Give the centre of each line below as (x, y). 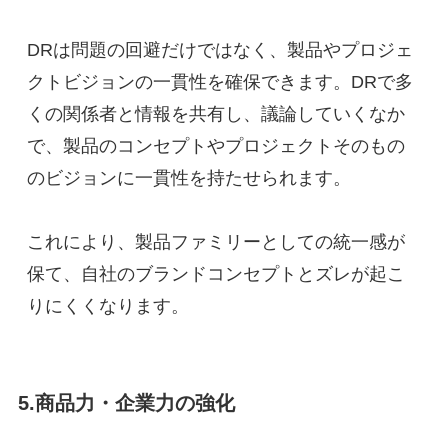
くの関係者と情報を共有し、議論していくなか (215, 114)
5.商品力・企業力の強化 (126, 403)
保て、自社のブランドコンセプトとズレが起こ (215, 274)
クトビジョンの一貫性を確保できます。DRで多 (219, 82)
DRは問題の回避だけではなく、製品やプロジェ (219, 50)
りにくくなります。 (107, 306)
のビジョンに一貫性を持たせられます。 (188, 178)
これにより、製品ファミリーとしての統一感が (215, 242)
